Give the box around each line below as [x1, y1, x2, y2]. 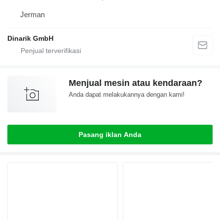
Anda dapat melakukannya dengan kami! [69, 91, 185, 99]
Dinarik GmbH [7, 34, 54, 43]
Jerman [20, 10, 45, 19]
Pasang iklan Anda [79, 131, 141, 139]
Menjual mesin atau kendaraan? [69, 78, 202, 88]
